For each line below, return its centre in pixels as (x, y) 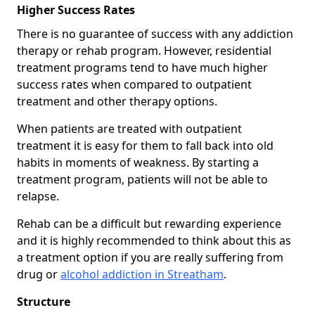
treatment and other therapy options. (117, 101)
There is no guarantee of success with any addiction (155, 33)
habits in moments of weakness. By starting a (138, 162)
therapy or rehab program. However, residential (144, 50)
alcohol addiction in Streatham (142, 274)
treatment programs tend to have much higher (142, 67)
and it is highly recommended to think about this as (154, 240)
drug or (39, 274)
